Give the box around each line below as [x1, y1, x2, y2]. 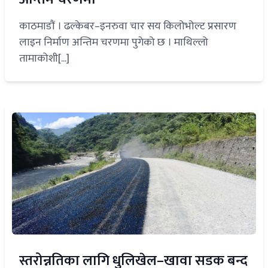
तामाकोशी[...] [19, 49, 69, 68]
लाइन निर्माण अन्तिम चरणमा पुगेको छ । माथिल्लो [19, 33, 208, 51]
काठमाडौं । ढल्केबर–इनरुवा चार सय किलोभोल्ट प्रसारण [19, 17, 236, 35]
